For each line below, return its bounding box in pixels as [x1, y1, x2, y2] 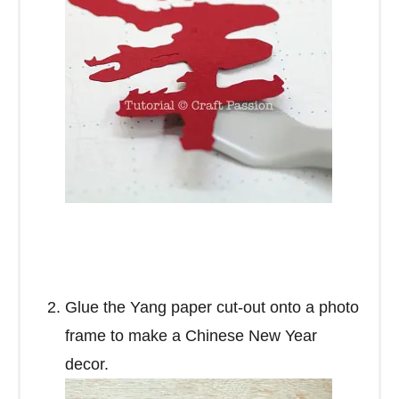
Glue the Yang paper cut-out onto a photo [65, 297, 359, 316]
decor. [65, 354, 109, 373]
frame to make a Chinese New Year [65, 326, 317, 345]
